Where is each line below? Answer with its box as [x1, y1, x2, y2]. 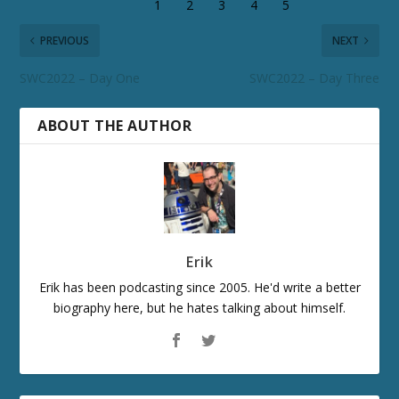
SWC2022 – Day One [20, 69, 141, 86]
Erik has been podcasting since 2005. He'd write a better [38, 278, 361, 296]
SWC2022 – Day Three [248, 69, 379, 86]
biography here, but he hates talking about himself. [53, 298, 346, 316]
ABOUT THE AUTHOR [37, 115, 192, 135]
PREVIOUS [40, 32, 90, 48]
